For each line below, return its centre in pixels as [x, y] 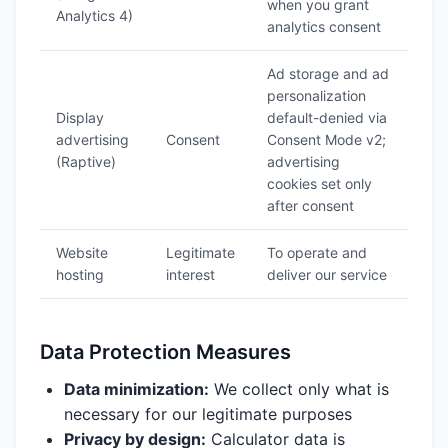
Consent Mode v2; [326, 139]
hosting [80, 274]
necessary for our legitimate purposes [208, 414]
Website [82, 252]
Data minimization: [136, 389]
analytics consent [324, 26]
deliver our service [327, 274]
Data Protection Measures [165, 352]
